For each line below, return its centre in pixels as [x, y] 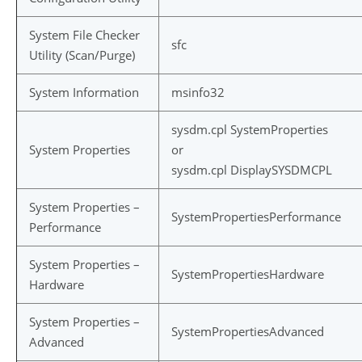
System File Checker [84, 35]
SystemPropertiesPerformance [256, 217]
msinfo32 [198, 92]
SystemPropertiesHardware [248, 274]
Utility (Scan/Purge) [82, 55]
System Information [84, 92]
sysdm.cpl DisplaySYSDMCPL [252, 170]
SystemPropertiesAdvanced [248, 331]
